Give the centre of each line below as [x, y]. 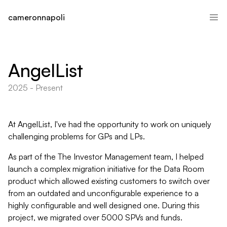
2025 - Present [35, 88]
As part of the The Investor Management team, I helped [106, 157]
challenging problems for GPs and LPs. [77, 136]
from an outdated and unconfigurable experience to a [103, 193]
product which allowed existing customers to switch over [109, 181]
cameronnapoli [36, 17]
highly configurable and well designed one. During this [104, 205]
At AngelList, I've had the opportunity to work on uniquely [110, 124]
